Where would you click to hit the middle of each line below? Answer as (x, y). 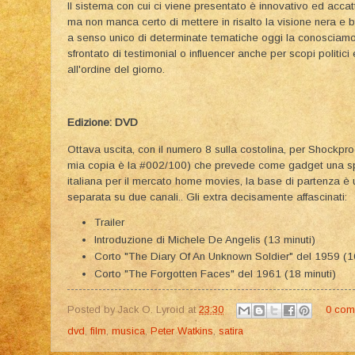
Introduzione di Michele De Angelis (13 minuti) (204, 239)
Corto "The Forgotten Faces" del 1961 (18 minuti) (215, 273)
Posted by (93, 310)
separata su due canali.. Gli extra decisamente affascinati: (207, 197)
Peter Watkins (182, 330)
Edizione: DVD (103, 123)
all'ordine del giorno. (118, 70)
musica (128, 330)
